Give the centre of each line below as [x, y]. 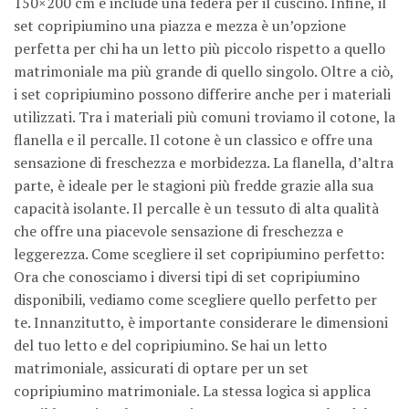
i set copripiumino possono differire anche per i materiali [202, 94]
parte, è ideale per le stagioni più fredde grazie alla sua [194, 186]
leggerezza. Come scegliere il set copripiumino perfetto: [199, 254]
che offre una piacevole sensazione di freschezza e [178, 231]
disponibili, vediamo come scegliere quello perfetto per [195, 300]
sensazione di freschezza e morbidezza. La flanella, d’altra [204, 163]
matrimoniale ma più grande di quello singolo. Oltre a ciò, [204, 72]
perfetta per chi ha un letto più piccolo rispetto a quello [199, 49]
